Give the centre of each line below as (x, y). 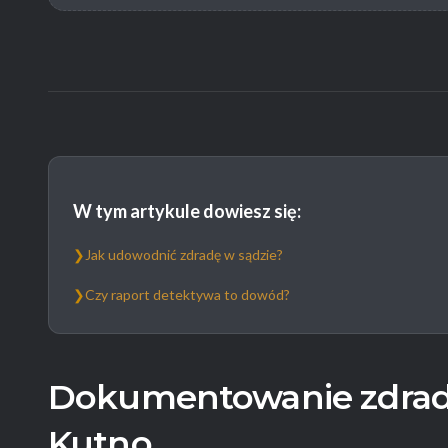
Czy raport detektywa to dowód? (187, 294)
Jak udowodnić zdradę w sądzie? (184, 254)
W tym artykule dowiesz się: (187, 211)
